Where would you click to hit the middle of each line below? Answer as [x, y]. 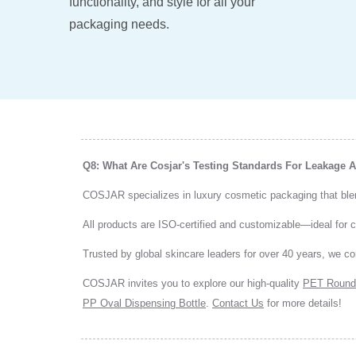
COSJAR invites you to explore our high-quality [193, 283]
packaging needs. [119, 24]
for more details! [303, 303]
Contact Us [238, 303]
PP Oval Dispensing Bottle [144, 303]
